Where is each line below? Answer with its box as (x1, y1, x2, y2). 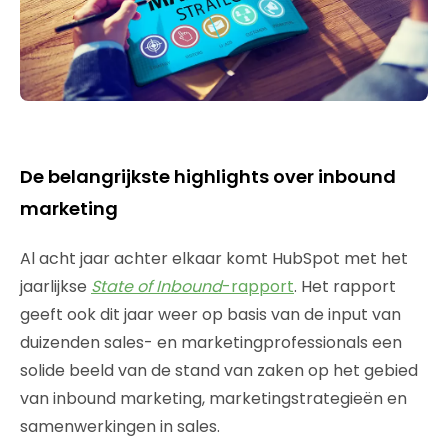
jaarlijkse (20, 275, 91, 298)
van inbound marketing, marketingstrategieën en (20, 387, 407, 410)
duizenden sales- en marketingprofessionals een (20, 331, 402, 354)
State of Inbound (91, 275, 222, 298)
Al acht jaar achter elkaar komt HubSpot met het (20, 247, 408, 270)
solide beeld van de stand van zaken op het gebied (20, 359, 418, 382)
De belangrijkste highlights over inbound (20, 164, 396, 189)
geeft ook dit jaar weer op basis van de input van (20, 303, 401, 326)
